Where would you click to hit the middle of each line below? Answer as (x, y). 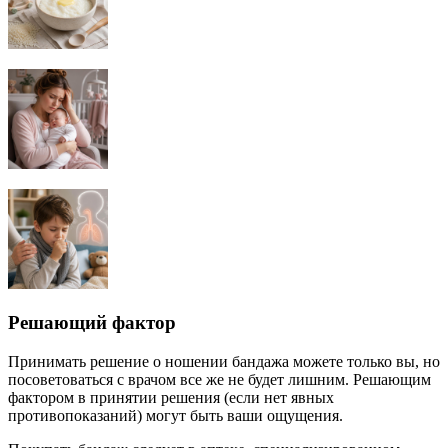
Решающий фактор (92, 323)
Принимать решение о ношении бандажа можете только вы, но (224, 361)
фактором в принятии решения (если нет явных (171, 397)
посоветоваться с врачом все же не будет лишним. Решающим (219, 379)
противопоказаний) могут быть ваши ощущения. (177, 415)
